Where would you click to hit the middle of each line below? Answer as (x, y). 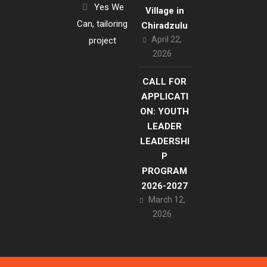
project (102, 41)
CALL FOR (165, 82)
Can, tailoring (103, 24)
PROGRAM (165, 171)
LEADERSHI (164, 142)
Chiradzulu (165, 26)
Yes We (109, 7)
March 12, (167, 200)
